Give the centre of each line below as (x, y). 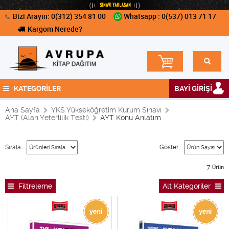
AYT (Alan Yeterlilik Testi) (47, 118)
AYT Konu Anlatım (131, 118)
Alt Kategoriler (188, 186)
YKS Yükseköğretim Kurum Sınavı (106, 110)
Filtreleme (34, 186)
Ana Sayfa (22, 110)
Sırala (13, 147)
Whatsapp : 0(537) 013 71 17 (170, 16)
